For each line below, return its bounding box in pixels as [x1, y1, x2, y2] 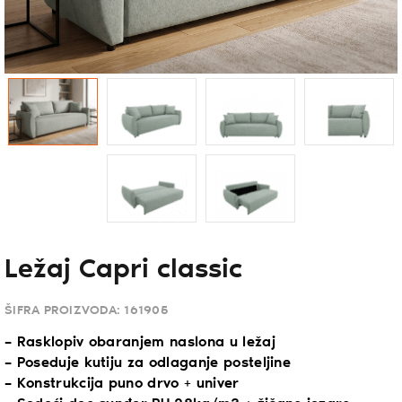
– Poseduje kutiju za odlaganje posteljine [4, 354, 292, 371]
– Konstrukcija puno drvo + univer [4, 375, 240, 391]
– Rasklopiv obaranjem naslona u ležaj [4, 334, 275, 350]
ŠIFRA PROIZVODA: [4, 303, 125, 318]
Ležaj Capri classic [4, 255, 242, 284]
